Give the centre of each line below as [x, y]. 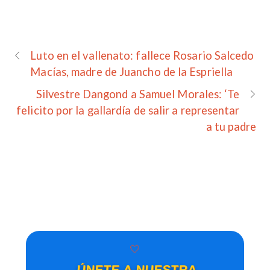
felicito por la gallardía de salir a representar [128, 111]
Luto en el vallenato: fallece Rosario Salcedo [142, 56]
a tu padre [231, 127]
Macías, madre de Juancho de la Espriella [132, 72]
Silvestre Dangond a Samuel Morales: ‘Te [138, 94]
